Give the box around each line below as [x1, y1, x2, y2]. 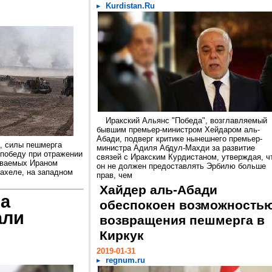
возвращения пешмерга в [100, 213, 265, 228]
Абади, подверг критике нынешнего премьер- [97, 134, 262, 143]
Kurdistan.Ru [106, 1, 155, 10]
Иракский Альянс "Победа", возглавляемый [106, 116, 267, 125]
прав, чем [97, 171, 132, 180]
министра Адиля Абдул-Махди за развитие [97, 143, 255, 152]
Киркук [100, 228, 144, 243]
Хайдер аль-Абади [100, 183, 217, 197]
